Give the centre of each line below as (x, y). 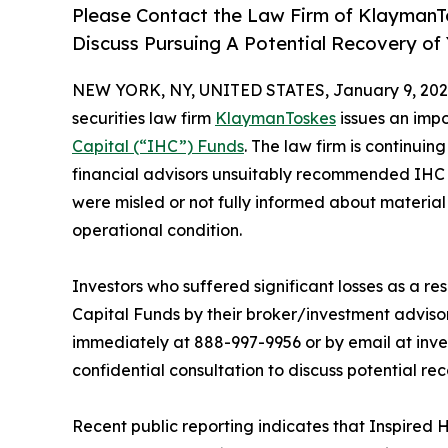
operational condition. (157, 230)
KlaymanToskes (275, 118)
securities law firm (143, 118)
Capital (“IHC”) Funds (158, 146)
